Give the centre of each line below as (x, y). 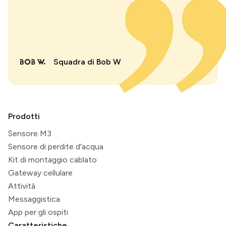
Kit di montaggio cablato (52, 159)
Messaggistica (34, 199)
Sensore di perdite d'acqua (56, 146)
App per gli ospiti (38, 212)
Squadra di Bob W (87, 62)
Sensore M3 (30, 133)
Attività (22, 186)
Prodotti (24, 116)
